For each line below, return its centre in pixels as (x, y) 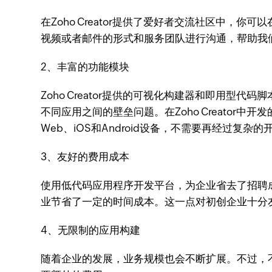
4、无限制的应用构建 (91, 230)
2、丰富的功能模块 (85, 67)
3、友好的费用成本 (85, 157)
